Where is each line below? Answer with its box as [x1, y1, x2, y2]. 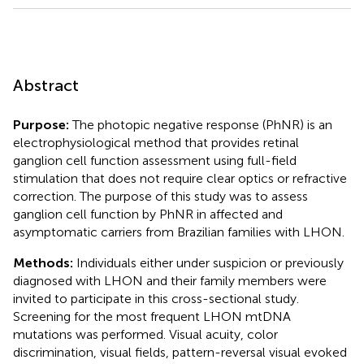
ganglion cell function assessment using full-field [13, 152, 297, 168]
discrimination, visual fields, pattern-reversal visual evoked [13, 344, 347, 360]
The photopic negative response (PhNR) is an [69, 116, 332, 132]
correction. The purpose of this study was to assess [13, 188, 308, 204]
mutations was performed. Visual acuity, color [13, 326, 278, 342]
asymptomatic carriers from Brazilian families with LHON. [13, 223, 344, 240]
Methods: [13, 254, 73, 271]
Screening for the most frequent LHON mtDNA [13, 308, 291, 324]
